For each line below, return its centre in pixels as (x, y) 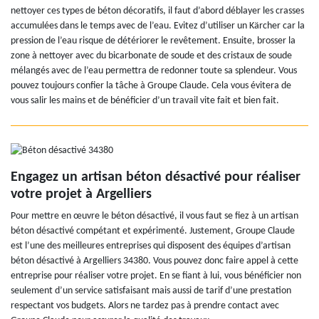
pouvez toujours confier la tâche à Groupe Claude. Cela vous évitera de (151, 85)
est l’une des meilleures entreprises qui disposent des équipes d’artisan (151, 246)
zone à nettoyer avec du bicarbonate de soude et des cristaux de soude (151, 56)
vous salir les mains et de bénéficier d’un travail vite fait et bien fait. (145, 100)
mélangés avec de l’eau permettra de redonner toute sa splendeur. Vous (154, 70)
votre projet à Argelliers (81, 194)
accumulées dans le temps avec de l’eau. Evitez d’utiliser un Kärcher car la (158, 26)
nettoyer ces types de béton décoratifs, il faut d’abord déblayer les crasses (157, 11)
